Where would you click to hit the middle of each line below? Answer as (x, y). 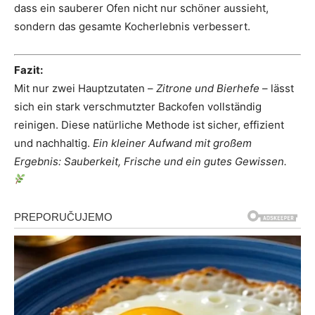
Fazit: (28, 70)
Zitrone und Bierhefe (208, 88)
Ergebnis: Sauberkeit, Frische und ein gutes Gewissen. (150, 161)
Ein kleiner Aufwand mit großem (172, 143)
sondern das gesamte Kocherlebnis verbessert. (132, 27)
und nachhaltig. (53, 143)
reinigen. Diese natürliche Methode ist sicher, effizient (149, 124)
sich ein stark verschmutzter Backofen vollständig (138, 106)
